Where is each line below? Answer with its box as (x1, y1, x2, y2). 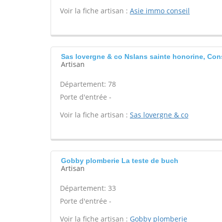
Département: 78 (60, 79, 116, 89)
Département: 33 (60, 183, 116, 193)
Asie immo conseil (130, 6, 190, 15)
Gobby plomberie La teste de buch (61, 157, 178, 165)
